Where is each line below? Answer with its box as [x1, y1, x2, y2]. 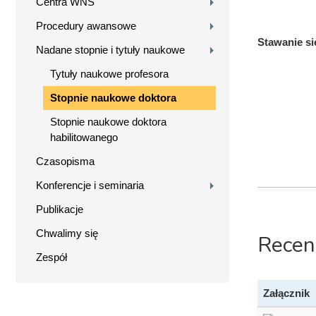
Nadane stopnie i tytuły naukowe [36, 43, 185, 56]
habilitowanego [50, 130, 118, 143]
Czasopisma [36, 154, 95, 167]
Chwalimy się [36, 226, 98, 239]
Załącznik [262, 286, 310, 299]
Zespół [36, 250, 67, 263]
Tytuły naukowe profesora [50, 67, 169, 80]
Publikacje [36, 202, 83, 215]
